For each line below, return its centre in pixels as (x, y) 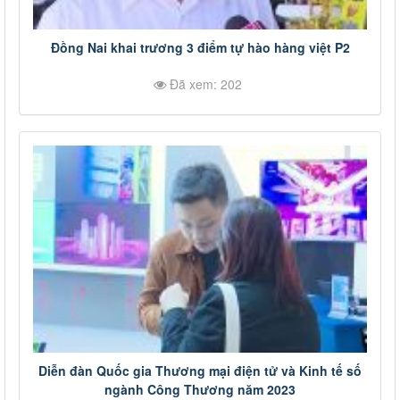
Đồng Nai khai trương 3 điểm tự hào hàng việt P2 (200, 47)
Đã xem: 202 (204, 83)
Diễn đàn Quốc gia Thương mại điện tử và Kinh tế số (200, 370)
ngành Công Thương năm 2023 (200, 389)
